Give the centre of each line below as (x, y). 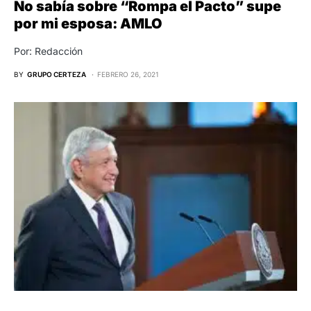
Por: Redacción (48, 51)
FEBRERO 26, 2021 (128, 74)
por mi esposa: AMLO (88, 23)
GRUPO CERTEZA (57, 74)
